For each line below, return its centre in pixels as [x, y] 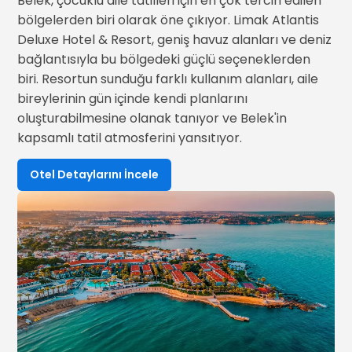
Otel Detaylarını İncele [95, 174]
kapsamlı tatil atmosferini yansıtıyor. [130, 138]
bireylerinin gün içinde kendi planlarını [133, 99]
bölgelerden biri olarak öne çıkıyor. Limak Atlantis [169, 20]
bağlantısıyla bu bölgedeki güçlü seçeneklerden [164, 59]
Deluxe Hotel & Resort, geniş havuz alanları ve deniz [175, 40]
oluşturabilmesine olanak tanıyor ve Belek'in [152, 118]
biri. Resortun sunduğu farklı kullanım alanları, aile [168, 79]
